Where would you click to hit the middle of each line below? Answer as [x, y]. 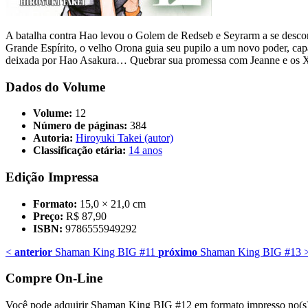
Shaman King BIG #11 [104, 252]
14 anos [145, 151]
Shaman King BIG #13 [249, 252]
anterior [33, 252]
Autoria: [53, 138]
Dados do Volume [55, 87]
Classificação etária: [79, 151]
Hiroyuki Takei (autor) [124, 138]
